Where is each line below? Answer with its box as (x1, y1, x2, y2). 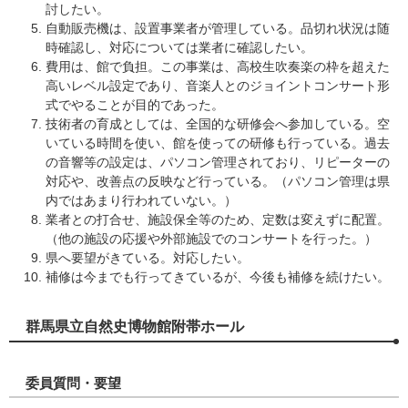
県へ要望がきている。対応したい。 (46, 250, 250, 265)
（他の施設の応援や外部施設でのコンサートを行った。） (46, 231, 377, 246)
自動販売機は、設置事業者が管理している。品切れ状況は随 (46, 21, 390, 36)
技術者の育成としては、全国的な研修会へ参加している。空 (46, 117, 390, 131)
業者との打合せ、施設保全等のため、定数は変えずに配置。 (46, 212, 390, 227)
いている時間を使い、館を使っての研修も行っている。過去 (46, 136, 390, 150)
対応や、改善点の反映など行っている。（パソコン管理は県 (46, 174, 390, 189)
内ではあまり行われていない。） (46, 193, 237, 208)
